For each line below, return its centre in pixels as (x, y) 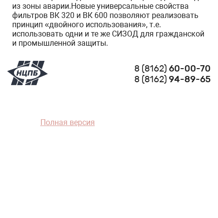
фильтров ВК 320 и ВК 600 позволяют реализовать (105, 15)
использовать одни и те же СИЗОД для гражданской (108, 34)
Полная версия (67, 122)
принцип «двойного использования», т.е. (87, 25)
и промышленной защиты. (60, 43)
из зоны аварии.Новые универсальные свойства (100, 6)
